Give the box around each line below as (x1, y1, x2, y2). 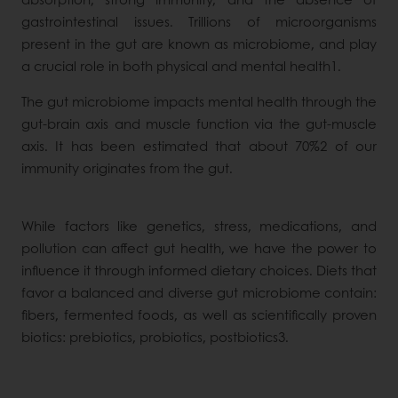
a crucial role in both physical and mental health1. (21, 56, 341, 76)
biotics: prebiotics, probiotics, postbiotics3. (21, 327, 289, 347)
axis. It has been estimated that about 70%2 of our (21, 136, 377, 156)
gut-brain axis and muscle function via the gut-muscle (21, 114, 377, 134)
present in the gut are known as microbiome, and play (21, 34, 377, 54)
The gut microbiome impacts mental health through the (21, 92, 377, 112)
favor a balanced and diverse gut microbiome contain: (21, 283, 377, 303)
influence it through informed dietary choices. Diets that (21, 260, 377, 281)
